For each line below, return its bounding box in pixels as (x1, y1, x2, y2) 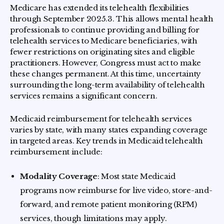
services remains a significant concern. (10, 91, 157, 101)
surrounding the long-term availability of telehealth (10, 80, 205, 90)
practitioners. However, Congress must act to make (10, 58, 201, 68)
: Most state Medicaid (97, 171, 175, 181)
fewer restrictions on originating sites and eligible (10, 47, 195, 57)
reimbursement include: (10, 147, 102, 157)
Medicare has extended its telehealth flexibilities (10, 3, 189, 13)
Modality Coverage (20, 171, 97, 181)
